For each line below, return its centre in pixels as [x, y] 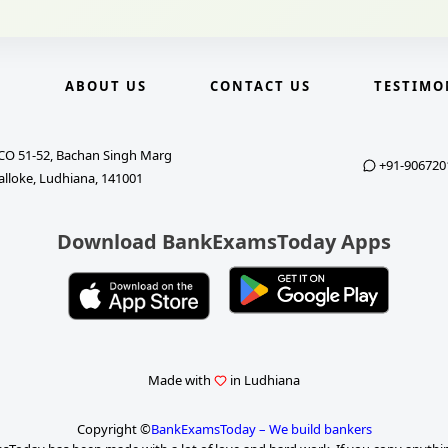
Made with [181, 380]
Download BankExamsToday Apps [224, 241]
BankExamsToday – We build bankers [261, 429]
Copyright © [113, 429]
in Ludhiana [263, 380]
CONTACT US [260, 86]
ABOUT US [105, 86]
